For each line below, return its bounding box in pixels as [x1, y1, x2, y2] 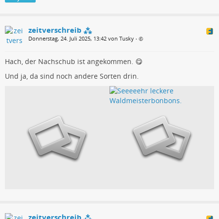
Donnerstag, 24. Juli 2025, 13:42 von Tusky [28, 34, 134, 42]
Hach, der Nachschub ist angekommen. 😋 [5, 56, 143, 66]
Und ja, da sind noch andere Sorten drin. [5, 71, 139, 81]
